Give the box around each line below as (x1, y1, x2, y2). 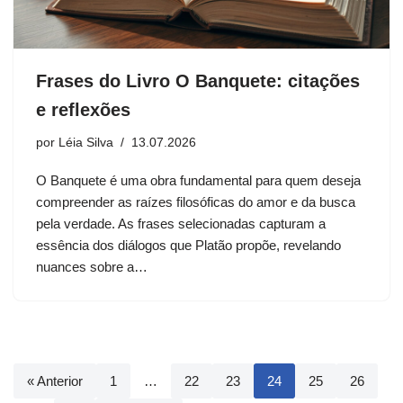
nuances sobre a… (36, 259, 151, 275)
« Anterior (27, 373, 83, 390)
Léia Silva (58, 136, 113, 150)
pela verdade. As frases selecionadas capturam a (36, 216, 326, 232)
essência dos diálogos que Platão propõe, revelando (36, 237, 341, 254)
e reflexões (36, 100, 130, 121)
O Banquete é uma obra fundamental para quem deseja (36, 173, 361, 189)
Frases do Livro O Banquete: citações (36, 71, 360, 92)
